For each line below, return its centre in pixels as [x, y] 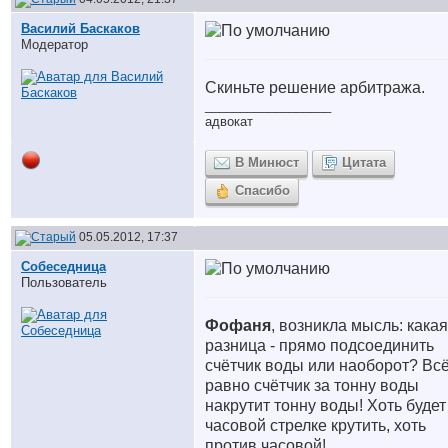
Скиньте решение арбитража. [315, 87]
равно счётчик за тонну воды [312, 385]
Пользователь [64, 282]
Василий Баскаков [80, 28]
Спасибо [262, 190]
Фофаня [238, 325]
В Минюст [267, 162]
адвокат [229, 121]
